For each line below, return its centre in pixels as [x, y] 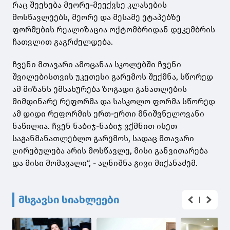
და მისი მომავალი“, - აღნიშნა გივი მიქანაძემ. [105, 163]
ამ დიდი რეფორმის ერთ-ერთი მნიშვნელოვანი [108, 114]
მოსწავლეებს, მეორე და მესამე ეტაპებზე [97, 17]
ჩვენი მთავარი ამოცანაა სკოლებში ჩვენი [97, 65]
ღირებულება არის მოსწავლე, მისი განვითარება [110, 151]
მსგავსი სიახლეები [69, 200]
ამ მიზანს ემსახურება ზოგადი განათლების [100, 89]
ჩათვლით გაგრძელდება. [63, 42]
